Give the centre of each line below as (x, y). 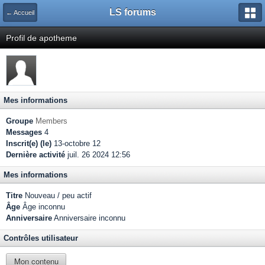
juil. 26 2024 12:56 (98, 155)
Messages (24, 132)
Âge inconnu (43, 207)
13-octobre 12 (76, 143)
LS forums (132, 12)
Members (51, 121)
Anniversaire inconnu (89, 218)
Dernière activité (35, 155)
